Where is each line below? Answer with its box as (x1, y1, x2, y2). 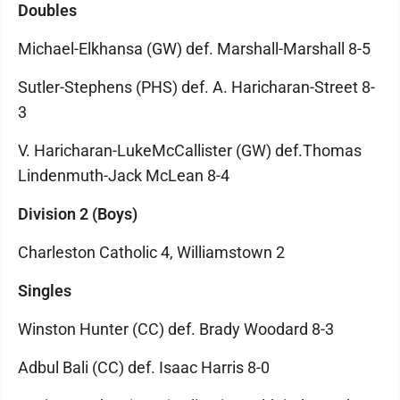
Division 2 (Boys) (18, 204, 137, 223)
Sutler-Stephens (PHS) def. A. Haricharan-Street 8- (18, 78, 375, 96)
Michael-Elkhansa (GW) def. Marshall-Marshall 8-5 (18, 39, 371, 58)
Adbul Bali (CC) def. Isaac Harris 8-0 (18, 358, 270, 377)
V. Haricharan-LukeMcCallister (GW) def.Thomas (18, 141, 362, 160)
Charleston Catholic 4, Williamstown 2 (18, 243, 285, 262)
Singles (18, 281, 71, 300)
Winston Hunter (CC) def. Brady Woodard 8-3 (18, 320, 334, 338)
